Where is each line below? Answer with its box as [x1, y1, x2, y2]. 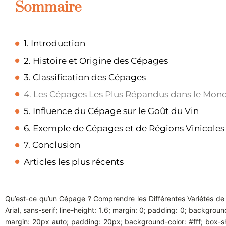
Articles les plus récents [24, 156, 124, 167]
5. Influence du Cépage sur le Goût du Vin [24, 106, 199, 117]
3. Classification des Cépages [24, 72, 146, 83]
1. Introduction [24, 38, 85, 49]
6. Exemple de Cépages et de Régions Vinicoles [24, 123, 224, 133]
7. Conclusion [24, 140, 80, 150]
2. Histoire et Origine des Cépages [24, 55, 168, 66]
